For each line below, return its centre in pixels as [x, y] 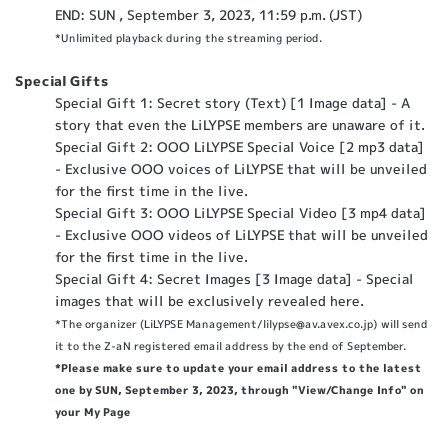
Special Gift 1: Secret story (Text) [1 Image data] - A [233, 103]
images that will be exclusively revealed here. [208, 301]
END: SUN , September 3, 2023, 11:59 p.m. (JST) [209, 15]
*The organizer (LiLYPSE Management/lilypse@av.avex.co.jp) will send [241, 324]
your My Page [92, 411]
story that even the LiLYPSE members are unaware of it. [239, 125]
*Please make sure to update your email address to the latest [238, 368]
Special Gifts [62, 80]
